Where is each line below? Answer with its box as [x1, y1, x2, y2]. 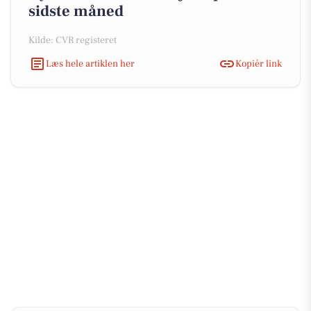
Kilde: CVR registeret [28, 34, 117, 47]
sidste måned [28, 1, 124, 21]
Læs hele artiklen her [46, 57, 135, 70]
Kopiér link [235, 57, 282, 70]
